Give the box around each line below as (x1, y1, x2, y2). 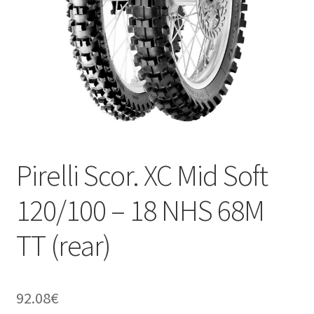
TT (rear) (15, 227, 111, 264)
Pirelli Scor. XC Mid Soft (15, 157, 268, 194)
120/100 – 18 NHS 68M (15, 192, 264, 229)
